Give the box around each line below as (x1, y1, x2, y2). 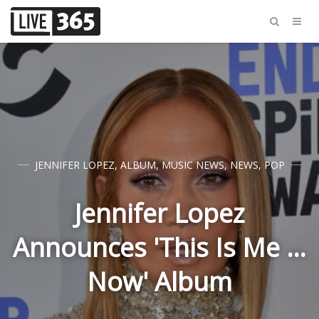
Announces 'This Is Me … (13, 230, 306, 265)
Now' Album (87, 264, 232, 299)
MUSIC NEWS (161, 158, 224, 172)
